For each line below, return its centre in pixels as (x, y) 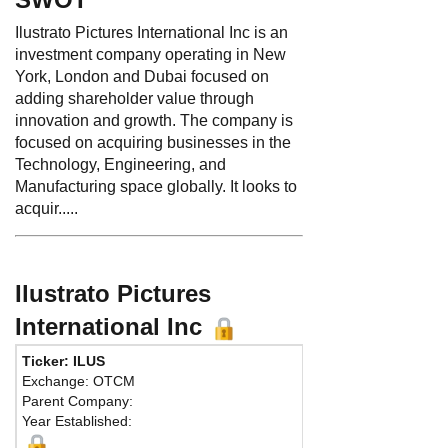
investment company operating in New (150, 54)
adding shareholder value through (134, 98)
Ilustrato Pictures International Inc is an (151, 32)
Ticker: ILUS (63, 360)
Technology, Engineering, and (120, 164)
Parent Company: (77, 400)
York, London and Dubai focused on (142, 76)
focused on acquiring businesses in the (153, 142)
